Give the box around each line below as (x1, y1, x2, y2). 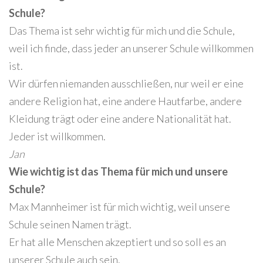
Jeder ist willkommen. (9, 130, 106, 143)
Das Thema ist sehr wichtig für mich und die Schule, (9, 24, 235, 38)
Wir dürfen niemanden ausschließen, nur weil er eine (9, 77, 244, 90)
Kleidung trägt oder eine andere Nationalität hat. (9, 112, 231, 126)
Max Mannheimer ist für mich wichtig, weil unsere (9, 200, 230, 214)
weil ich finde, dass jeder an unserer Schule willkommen (9, 42, 254, 55)
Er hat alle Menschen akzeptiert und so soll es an (9, 235, 226, 249)
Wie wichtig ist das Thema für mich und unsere (9, 165, 228, 178)
